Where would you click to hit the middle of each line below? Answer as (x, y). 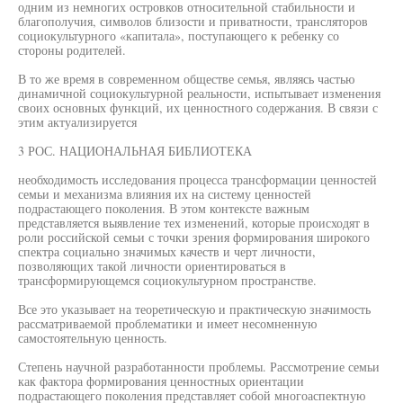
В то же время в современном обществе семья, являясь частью (186, 79)
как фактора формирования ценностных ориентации (161, 381)
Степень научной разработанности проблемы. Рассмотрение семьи (199, 367)
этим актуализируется (77, 122)
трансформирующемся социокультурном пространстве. (167, 280)
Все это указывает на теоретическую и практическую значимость (194, 309)
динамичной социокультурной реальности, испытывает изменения (199, 93)
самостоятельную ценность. (93, 338)
